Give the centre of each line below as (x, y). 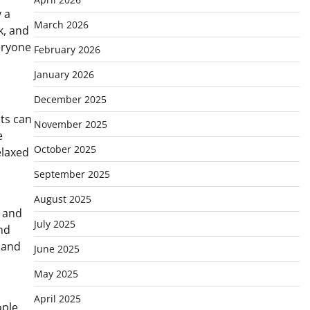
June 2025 (56, 249)
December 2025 (70, 99)
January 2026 (64, 74)
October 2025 (65, 149)
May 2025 (56, 274)
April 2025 (57, 299)
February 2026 (67, 49)
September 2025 (72, 174)
